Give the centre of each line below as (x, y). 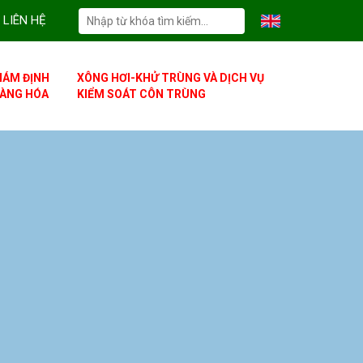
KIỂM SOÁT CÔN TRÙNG (141, 94)
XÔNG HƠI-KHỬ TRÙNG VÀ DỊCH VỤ (170, 78)
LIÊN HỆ (25, 20)
